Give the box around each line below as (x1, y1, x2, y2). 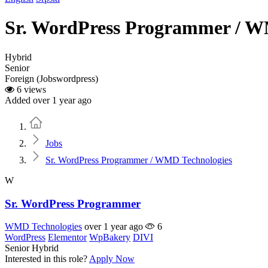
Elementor (48, 232, 87, 243)
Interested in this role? (5, 254, 87, 264)
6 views (14, 84, 46, 95)
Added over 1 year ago (5, 95, 92, 105)
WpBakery (89, 232, 130, 243)
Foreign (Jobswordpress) (5, 73, 98, 84)
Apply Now (89, 254, 135, 264)
